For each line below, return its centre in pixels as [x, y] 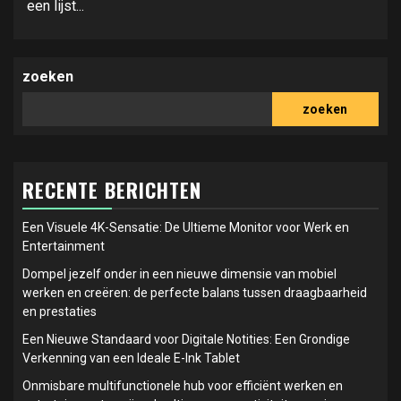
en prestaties [60, 311]
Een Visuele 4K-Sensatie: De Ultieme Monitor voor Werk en [186, 227]
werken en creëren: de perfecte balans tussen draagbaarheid [195, 293]
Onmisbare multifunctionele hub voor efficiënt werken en [183, 386]
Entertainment [64, 246]
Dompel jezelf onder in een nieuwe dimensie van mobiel [179, 274]
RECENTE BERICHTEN [112, 190]
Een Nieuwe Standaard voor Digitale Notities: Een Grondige [186, 339]
